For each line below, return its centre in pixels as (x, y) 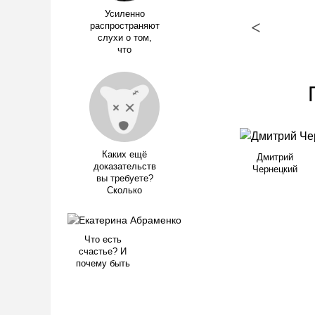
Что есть (103, 240)
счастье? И (103, 252)
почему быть (103, 264)
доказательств (124, 167)
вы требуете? (124, 179)
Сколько (124, 191)
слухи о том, (124, 38)
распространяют (124, 26)
